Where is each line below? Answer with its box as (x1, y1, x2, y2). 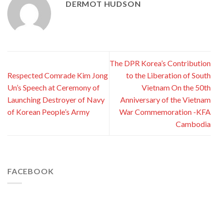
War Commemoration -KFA (119, 107, 211, 116)
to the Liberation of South (126, 70, 211, 80)
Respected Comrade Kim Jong (7, 70, 108, 80)
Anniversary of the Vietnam (120, 94, 211, 104)
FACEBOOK (7, 166, 54, 176)
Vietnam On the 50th (142, 82, 211, 92)
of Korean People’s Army (7, 107, 90, 116)
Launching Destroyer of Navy (7, 94, 105, 104)
